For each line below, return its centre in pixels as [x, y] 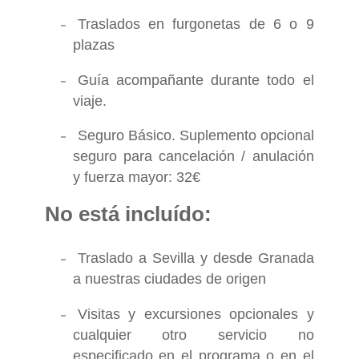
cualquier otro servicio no [193, 335]
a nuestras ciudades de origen [169, 279]
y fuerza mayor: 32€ [136, 177]
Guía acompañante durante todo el [196, 80]
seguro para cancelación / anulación [193, 157]
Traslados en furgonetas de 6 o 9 [196, 24]
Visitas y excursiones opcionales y [196, 314]
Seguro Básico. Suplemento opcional [196, 136]
